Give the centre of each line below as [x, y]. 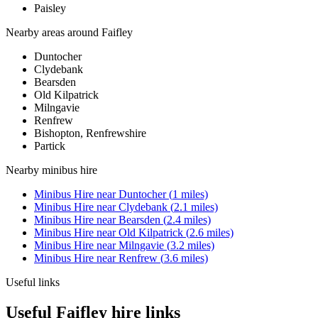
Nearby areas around [54, 33]
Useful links [33, 283]
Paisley [50, 9]
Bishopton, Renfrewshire [90, 133]
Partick [50, 146]
